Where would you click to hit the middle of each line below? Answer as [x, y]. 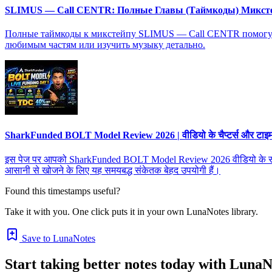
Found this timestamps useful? [63, 191]
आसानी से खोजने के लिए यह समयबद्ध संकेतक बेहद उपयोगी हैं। [113, 170]
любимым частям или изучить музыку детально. [105, 45]
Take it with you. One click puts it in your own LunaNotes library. [131, 211]
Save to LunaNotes [57, 238]
